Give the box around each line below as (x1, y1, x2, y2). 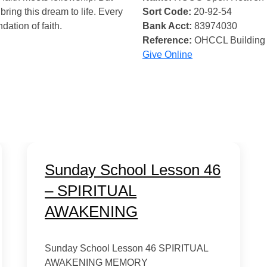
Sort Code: (142, 7, 191, 17)
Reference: (142, 35, 192, 45)
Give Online (142, 49, 193, 60)
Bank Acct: (142, 21, 192, 31)
